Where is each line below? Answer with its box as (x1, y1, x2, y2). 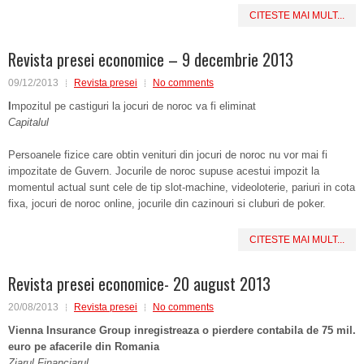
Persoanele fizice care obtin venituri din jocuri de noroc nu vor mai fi (8, 149, 327, 161)
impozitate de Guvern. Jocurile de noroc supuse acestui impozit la (8, 165, 319, 177)
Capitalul (8, 116, 49, 128)
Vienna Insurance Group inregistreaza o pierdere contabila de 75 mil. (8, 324, 356, 336)
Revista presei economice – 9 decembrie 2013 (8, 47, 293, 71)
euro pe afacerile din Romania (8, 340, 159, 353)
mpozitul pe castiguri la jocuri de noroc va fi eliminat (11, 100, 256, 112)
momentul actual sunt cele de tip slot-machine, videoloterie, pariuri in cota (8, 181, 355, 193)
